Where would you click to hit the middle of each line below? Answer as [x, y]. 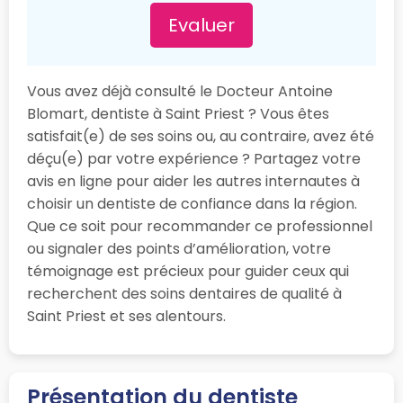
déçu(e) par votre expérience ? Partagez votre [194, 159]
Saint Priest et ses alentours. [126, 317]
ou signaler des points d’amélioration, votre [179, 249]
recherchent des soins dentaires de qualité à [184, 294]
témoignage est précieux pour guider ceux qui [188, 272]
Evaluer [201, 26]
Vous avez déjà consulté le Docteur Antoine [180, 92]
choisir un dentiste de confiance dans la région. [192, 204]
